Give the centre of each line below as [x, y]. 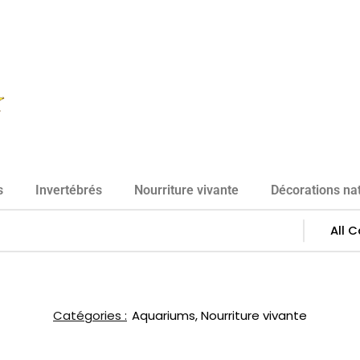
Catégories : [90, 315]
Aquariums [164, 315]
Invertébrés [69, 190]
